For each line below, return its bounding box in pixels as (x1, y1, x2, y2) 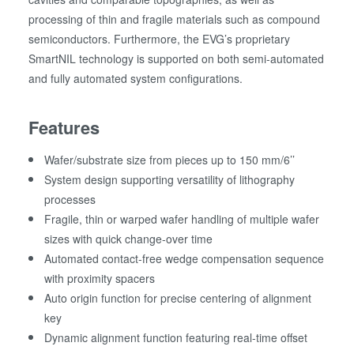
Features (28, 115, 100, 141)
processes (44, 191, 96, 208)
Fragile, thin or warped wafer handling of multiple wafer (44, 211, 320, 228)
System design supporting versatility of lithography (44, 171, 296, 188)
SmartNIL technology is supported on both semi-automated (28, 51, 325, 67)
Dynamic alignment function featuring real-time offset (44, 330, 308, 346)
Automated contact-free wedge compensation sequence (44, 250, 325, 267)
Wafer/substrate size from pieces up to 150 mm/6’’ (44, 152, 296, 168)
